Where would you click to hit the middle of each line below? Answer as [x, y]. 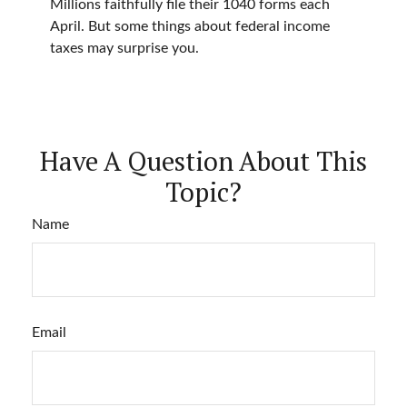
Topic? [203, 192]
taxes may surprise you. [124, 49]
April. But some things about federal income [190, 27]
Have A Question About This [203, 161]
